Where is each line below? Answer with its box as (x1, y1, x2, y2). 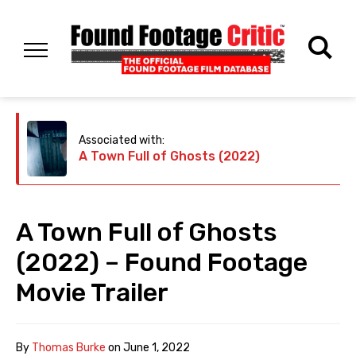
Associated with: (79, 133, 164, 148)
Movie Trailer (16, 277, 168, 308)
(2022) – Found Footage (16, 247, 308, 278)
